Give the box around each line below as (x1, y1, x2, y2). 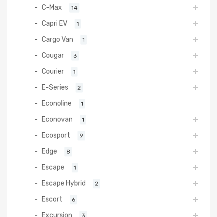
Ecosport (42, 131, 70, 139)
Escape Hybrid (42, 179, 86, 187)
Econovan (42, 115, 73, 124)
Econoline (42, 99, 72, 108)
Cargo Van (42, 35, 73, 44)
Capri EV (42, 19, 67, 28)
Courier (42, 67, 64, 76)
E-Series (42, 83, 68, 92)
